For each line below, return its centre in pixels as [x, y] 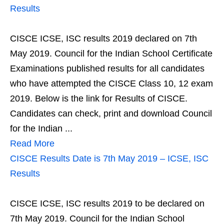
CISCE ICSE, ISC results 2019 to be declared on [107, 203]
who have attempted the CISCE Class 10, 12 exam [111, 83]
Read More [32, 143]
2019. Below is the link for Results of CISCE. [99, 98]
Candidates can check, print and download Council [111, 113]
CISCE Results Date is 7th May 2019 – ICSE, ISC [109, 158]
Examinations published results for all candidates [107, 68]
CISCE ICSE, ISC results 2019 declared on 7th [103, 38]
